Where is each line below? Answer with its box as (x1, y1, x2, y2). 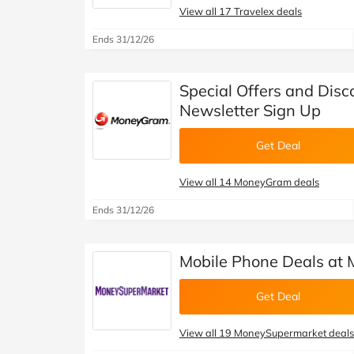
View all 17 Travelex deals (179, 5, 302, 17)
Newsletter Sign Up (179, 100, 321, 120)
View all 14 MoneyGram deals (179, 175, 319, 188)
